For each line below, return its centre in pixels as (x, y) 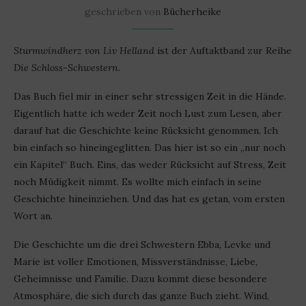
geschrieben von (124, 12)
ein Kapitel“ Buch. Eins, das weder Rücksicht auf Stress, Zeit (150, 165)
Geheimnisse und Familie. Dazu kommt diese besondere (140, 279)
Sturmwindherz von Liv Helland (84, 51)
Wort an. (33, 216)
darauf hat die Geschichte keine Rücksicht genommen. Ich (146, 131)
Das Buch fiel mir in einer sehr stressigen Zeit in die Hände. (150, 97)
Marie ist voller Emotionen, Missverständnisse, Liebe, (136, 262)
